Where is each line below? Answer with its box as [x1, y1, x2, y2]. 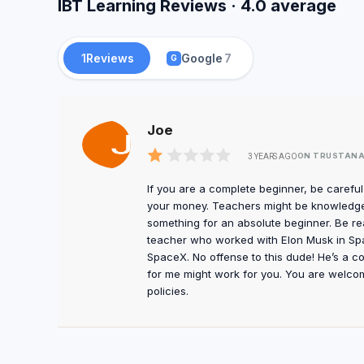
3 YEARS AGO [248, 151, 297, 161]
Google [181, 51, 223, 65]
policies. [147, 284, 188, 297]
